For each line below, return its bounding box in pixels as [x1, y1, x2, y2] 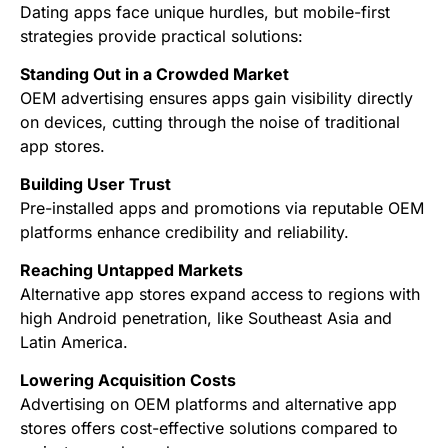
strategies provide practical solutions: [20, 25, 303, 46]
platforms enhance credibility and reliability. [20, 221, 349, 242]
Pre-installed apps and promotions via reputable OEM [20, 197, 424, 218]
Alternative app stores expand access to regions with [20, 283, 420, 304]
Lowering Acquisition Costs [20, 369, 236, 390]
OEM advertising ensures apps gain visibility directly [20, 87, 413, 108]
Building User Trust [20, 173, 171, 194]
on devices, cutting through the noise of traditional [20, 111, 400, 132]
